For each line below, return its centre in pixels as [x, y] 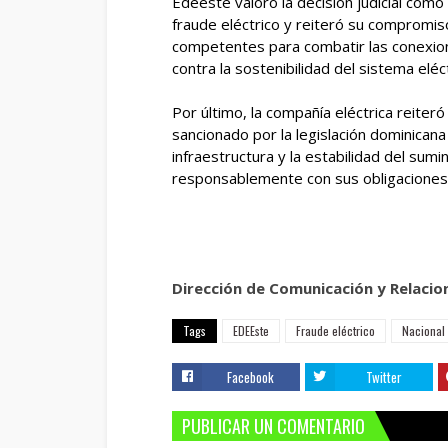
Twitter [383, 376]
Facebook [251, 376]
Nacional [423, 330]
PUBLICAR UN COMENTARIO [273, 425]
